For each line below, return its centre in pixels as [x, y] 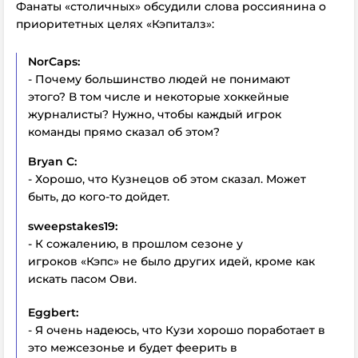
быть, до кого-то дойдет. [99, 197]
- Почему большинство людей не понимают [159, 79]
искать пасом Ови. [82, 279]
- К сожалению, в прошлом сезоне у [135, 244]
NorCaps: [54, 62]
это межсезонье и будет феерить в [133, 348]
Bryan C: [52, 161]
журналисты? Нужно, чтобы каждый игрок [155, 114]
